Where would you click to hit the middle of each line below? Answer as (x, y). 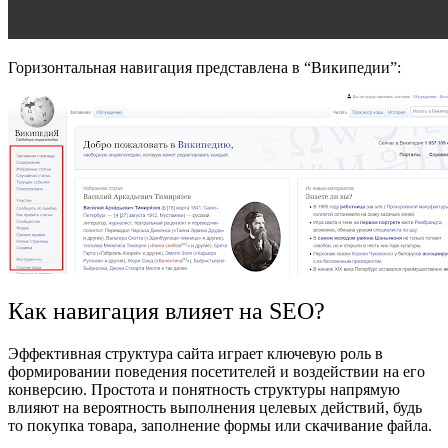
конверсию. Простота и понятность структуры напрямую (204, 390)
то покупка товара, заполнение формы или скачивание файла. (222, 426)
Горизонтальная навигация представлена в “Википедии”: (204, 68)
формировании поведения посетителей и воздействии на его (216, 372)
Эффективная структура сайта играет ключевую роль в (195, 354)
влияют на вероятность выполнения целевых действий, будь (215, 408)
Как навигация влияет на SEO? (166, 311)
